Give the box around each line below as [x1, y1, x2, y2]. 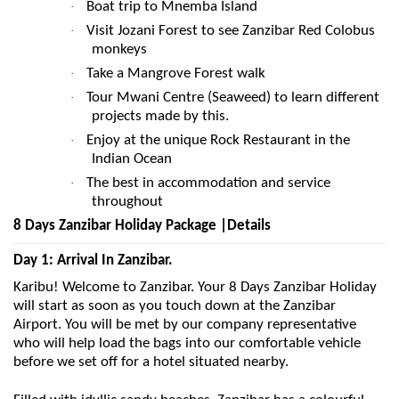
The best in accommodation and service [86, 175, 330, 191]
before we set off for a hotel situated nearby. [13, 354, 289, 370]
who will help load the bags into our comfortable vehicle [13, 335, 361, 351]
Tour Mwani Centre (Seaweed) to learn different [86, 90, 379, 106]
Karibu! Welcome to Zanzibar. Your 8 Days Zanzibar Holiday [13, 279, 377, 295]
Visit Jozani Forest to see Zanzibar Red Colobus [86, 23, 375, 39]
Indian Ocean [92, 151, 172, 167]
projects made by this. [92, 109, 229, 125]
